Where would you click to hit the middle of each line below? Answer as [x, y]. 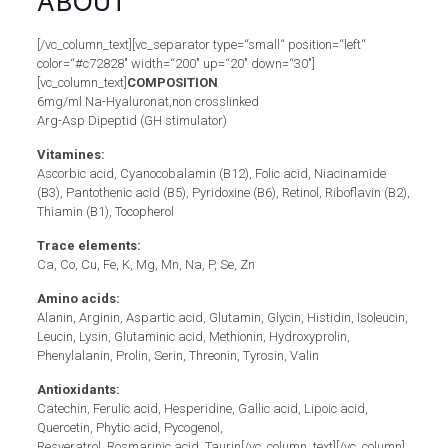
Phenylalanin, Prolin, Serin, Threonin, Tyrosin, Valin [177, 355]
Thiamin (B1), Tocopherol [105, 211]
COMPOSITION [172, 82]
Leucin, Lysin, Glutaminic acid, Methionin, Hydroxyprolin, [193, 336]
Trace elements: [88, 245]
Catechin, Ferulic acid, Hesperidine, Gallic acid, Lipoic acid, [202, 408]
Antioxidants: [78, 389]
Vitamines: [70, 154]
